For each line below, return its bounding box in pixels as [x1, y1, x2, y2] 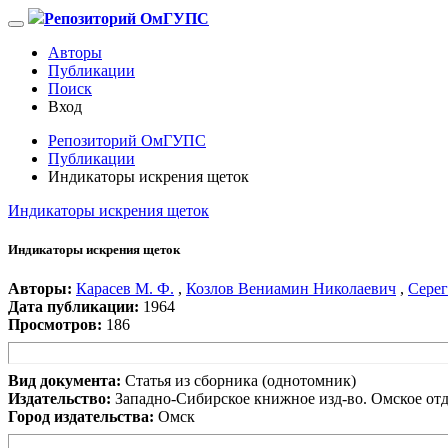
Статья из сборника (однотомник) [125, 372, 356, 390]
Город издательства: [8, 408, 154, 426]
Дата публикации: [8, 298, 139, 316]
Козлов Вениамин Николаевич [186, 280, 396, 298]
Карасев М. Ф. [76, 280, 174, 298]
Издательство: [8, 390, 111, 408]
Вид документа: [8, 372, 121, 390]
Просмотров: [8, 316, 102, 334]
